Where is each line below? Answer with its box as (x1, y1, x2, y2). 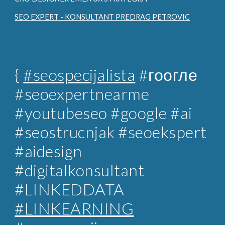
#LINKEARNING (15, 198, 134, 218)
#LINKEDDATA (15, 179, 125, 199)
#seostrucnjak (15, 122, 119, 142)
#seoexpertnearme (15, 84, 150, 103)
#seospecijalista (23, 65, 136, 84)
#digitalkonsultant (15, 160, 145, 180)
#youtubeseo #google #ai (15, 103, 192, 123)
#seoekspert (118, 122, 207, 142)
